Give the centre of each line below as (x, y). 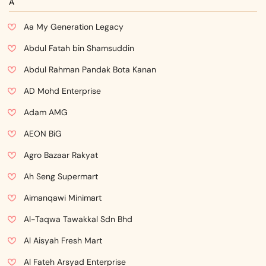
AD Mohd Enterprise (62, 91)
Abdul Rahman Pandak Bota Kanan (90, 69)
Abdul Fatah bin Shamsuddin (79, 48)
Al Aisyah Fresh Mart (63, 240)
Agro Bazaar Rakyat (61, 155)
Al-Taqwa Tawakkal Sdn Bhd (78, 219)
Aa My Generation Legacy (74, 27)
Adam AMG (46, 112)
